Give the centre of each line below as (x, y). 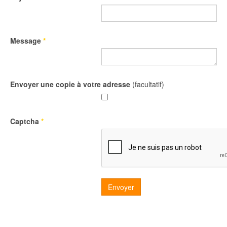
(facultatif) (148, 84)
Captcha (25, 121)
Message (26, 41)
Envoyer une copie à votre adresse (70, 84)
